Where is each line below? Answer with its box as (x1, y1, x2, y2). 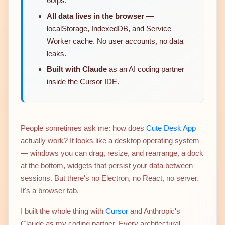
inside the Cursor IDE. (47, 77, 119, 86)
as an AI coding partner (107, 65, 184, 74)
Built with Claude (47, 65, 107, 74)
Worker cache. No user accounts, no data (47, 37, 183, 46)
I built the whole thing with (21, 207, 105, 216)
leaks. (47, 49, 66, 58)
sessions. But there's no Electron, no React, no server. (21, 174, 199, 183)
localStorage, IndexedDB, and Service (47, 24, 171, 33)
